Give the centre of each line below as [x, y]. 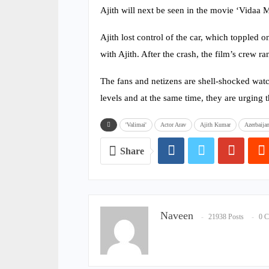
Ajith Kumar [215, 125]
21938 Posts [226, 216]
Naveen [177, 216]
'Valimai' [136, 125]
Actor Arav [173, 125]
